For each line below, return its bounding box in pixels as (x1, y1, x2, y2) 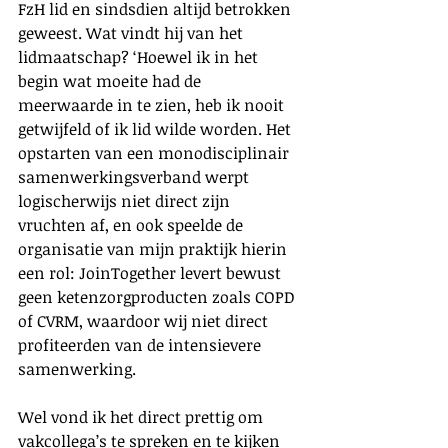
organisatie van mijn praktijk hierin (18, 237, 291, 260)
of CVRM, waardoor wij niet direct (18, 309, 272, 332)
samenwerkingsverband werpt (18, 165, 253, 188)
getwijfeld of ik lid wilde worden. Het (18, 117, 295, 140)
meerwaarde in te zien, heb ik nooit (18, 93, 288, 116)
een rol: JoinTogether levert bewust (18, 261, 285, 284)
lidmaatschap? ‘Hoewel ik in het (18, 45, 262, 68)
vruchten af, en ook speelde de (18, 213, 247, 236)
